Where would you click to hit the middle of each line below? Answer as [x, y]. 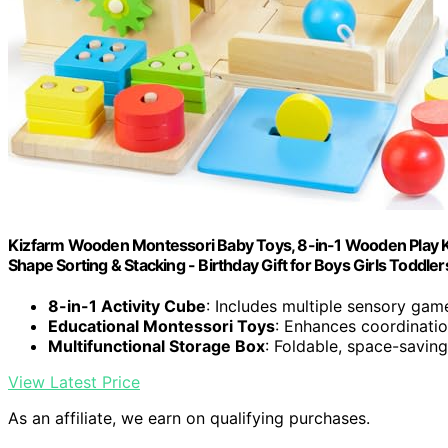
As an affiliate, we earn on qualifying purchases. [189, 418]
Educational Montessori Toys [161, 326]
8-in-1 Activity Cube [127, 306]
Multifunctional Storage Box [156, 346]
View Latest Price [74, 382]
